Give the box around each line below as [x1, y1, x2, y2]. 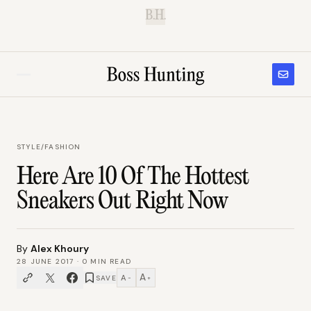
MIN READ [87, 257, 132, 266]
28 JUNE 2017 [17, 257, 74, 266]
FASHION [44, 142, 81, 151]
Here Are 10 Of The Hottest [17, 165, 249, 191]
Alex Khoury [31, 242, 89, 255]
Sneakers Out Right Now [17, 189, 228, 215]
